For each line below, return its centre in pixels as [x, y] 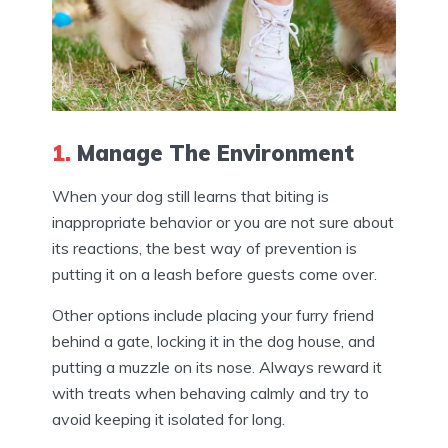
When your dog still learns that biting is [190, 195]
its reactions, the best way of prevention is [204, 247]
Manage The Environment [212, 152]
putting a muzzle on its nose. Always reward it [217, 366]
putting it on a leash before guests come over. [214, 273]
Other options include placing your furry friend [213, 314]
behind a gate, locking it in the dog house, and [213, 340]
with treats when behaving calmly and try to [210, 392]
